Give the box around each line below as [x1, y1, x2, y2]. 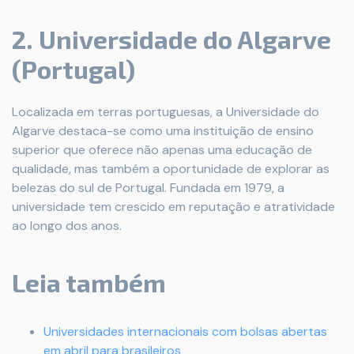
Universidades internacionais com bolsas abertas [43, 323, 327, 341]
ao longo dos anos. [12, 217, 122, 235]
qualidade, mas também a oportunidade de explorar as [12, 160, 330, 178]
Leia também [12, 267, 166, 298]
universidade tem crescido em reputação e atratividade [12, 198, 335, 216]
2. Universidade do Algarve [12, 24, 331, 55]
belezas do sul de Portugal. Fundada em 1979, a [12, 179, 284, 197]
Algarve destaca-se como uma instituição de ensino [12, 122, 314, 140]
